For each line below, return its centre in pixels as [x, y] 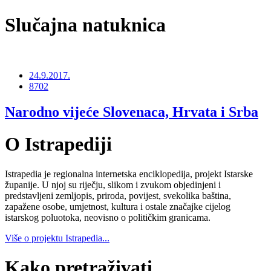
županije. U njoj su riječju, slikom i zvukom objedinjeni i [113, 184]
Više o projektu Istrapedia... [57, 238]
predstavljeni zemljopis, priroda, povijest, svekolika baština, [118, 195]
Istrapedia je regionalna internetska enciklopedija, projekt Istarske [129, 174]
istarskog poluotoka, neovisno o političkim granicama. [108, 217]
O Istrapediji [58, 144]
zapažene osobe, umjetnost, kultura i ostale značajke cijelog [118, 206]
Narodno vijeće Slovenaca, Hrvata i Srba [132, 112]
